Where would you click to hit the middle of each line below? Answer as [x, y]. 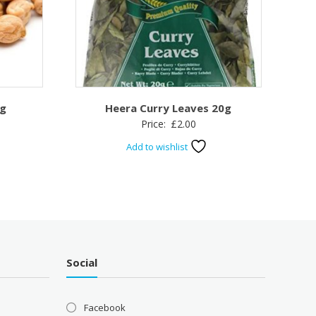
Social [82, 262]
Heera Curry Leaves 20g [169, 108]
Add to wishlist [158, 146]
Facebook [105, 307]
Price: [154, 123]
